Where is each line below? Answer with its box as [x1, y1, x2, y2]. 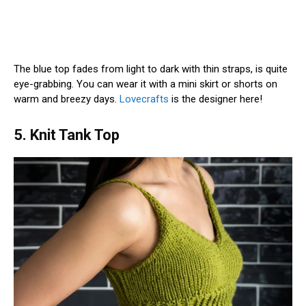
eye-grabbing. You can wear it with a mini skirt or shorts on [14, 78, 277, 91]
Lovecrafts [120, 93, 169, 106]
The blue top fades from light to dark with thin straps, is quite [14, 63, 288, 76]
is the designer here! [169, 93, 262, 106]
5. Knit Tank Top [14, 126, 120, 144]
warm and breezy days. [14, 93, 120, 106]
